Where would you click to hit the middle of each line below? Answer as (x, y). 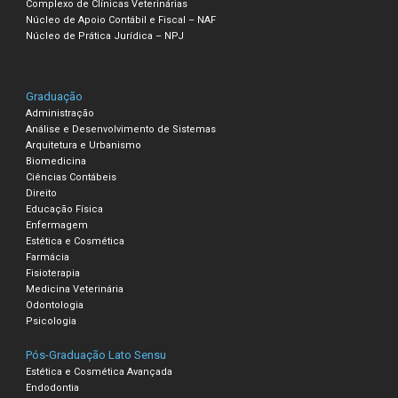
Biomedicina (56, 161)
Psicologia (52, 321)
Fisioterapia (53, 273)
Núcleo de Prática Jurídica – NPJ (105, 36)
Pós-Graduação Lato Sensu (96, 354)
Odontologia (55, 305)
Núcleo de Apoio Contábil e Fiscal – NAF (121, 20)
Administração (60, 113)
